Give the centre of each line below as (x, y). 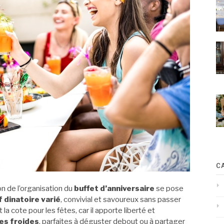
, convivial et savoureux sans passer (121, 199)
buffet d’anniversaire (114, 188)
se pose (169, 188)
